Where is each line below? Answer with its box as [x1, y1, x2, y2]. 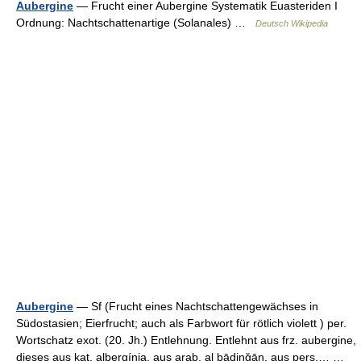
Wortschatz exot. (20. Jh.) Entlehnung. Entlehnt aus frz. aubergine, [16, 334, 356, 346]
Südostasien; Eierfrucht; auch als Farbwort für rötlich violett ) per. [16, 317, 346, 330]
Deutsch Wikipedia [255, 19, 328, 28]
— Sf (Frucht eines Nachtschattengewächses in [73, 300, 318, 313]
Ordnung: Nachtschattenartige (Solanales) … [16, 16, 255, 29]
